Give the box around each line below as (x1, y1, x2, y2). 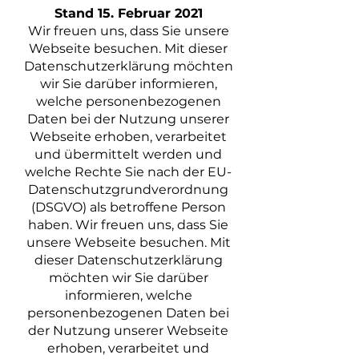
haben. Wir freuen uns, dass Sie (28, 217, 228, 232)
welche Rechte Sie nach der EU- (25, 164, 232, 179)
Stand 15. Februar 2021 (54, 6, 203, 21)
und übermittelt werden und (34, 147, 222, 162)
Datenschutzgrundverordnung (28, 182, 228, 197)
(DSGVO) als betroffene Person (30, 200, 226, 215)
